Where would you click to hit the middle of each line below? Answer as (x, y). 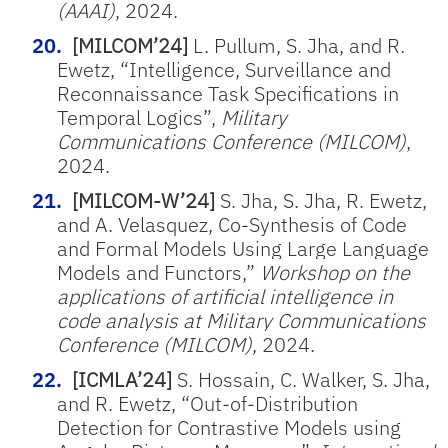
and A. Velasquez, (137, 224)
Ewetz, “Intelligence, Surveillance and (224, 69)
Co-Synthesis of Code (312, 224)
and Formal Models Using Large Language (243, 248)
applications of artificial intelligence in (225, 296)
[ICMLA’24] (124, 379)
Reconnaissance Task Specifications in (228, 93)
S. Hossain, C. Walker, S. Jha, (303, 379)
